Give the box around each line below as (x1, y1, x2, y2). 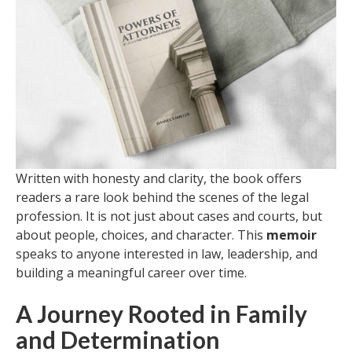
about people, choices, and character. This (16, 226, 266, 244)
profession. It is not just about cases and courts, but (16, 207, 322, 225)
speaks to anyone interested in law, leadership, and (16, 245, 317, 262)
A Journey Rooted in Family (16, 299, 307, 328)
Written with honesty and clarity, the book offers (16, 170, 302, 187)
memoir (266, 226, 317, 244)
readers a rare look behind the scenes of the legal (16, 189, 309, 206)
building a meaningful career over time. (16, 264, 247, 281)
